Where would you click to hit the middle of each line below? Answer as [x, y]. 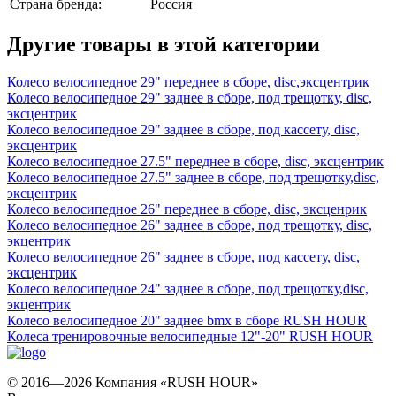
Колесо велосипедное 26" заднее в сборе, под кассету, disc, [183, 256]
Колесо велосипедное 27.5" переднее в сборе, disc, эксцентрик [195, 161]
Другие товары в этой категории [164, 44]
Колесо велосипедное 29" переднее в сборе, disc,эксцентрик [188, 81]
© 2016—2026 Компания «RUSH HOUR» [133, 382]
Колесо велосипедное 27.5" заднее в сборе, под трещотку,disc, [193, 177]
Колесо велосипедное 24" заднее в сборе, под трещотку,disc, [188, 288]
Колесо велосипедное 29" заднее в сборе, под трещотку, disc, [190, 97]
